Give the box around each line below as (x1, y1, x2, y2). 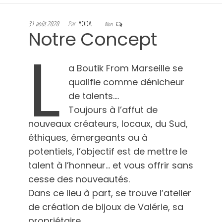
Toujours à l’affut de (68, 103, 158, 116)
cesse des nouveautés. (28, 172, 130, 185)
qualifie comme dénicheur (68, 75, 184, 88)
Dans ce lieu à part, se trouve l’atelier (28, 186, 191, 199)
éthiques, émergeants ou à (28, 131, 148, 144)
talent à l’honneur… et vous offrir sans (28, 159, 193, 171)
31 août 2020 (28, 18, 60, 28)
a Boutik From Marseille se (68, 61, 183, 74)
